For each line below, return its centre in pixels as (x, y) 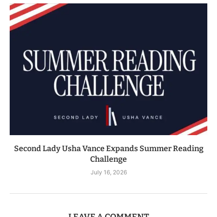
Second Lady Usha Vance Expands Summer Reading (108, 149)
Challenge (108, 159)
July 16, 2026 (108, 172)
